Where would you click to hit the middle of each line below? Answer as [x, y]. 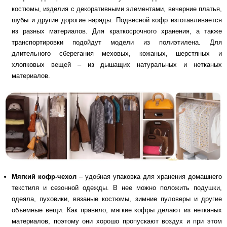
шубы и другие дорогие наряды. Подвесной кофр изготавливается [117, 20]
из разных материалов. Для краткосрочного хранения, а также [117, 31]
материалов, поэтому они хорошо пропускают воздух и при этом [117, 221]
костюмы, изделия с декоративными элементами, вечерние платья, [117, 9]
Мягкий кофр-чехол [44, 176]
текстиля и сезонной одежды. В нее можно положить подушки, [117, 187]
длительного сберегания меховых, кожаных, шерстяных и [117, 53]
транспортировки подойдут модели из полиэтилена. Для [117, 42]
